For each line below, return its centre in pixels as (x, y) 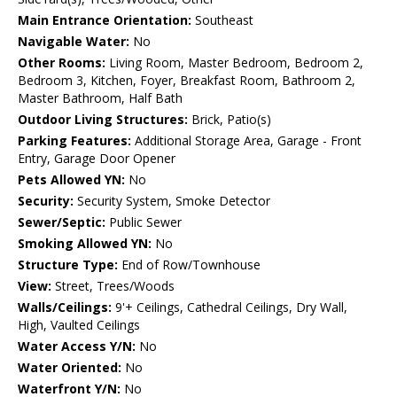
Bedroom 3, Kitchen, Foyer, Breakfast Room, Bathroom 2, (187, 81)
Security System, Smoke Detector (172, 201)
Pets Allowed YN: (71, 180)
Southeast (222, 20)
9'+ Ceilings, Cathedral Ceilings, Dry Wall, (230, 307)
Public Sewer (144, 222)
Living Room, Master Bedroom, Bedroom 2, (234, 63)
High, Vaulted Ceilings (79, 325)
